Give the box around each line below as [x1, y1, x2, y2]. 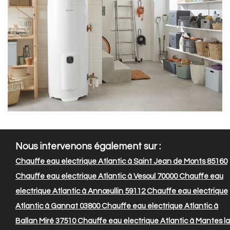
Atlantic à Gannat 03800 [15, 202, 100, 210]
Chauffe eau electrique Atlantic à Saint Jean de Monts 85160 [15, 158, 227, 166]
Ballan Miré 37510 [15, 217, 76, 225]
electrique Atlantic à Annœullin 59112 [15, 187, 145, 196]
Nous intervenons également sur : [15, 142, 161, 152]
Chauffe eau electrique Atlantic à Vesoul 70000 [15, 172, 178, 181]
